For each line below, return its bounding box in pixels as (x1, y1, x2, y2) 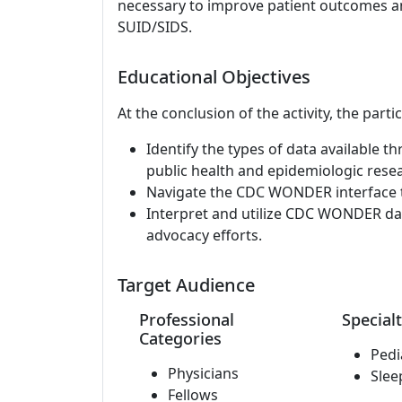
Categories (139, 328, 222, 349)
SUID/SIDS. (118, 17, 192, 37)
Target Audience (118, 273, 255, 297)
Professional (139, 309, 234, 330)
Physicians (168, 363, 239, 383)
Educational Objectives (118, 65, 310, 89)
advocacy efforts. (146, 225, 262, 245)
